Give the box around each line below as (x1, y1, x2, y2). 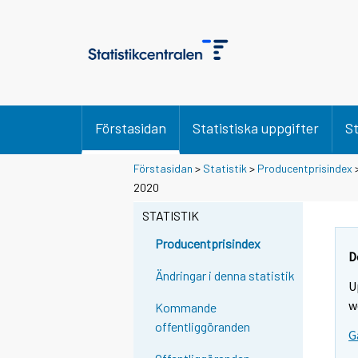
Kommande (155, 300, 217, 316)
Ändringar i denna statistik (155, 268, 296, 284)
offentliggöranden (155, 319, 251, 335)
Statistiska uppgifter (193, 119, 319, 137)
